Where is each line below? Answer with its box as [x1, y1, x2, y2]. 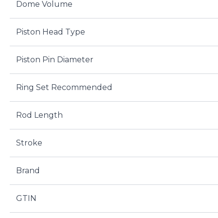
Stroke [16, 138, 42, 148]
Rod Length [16, 110, 63, 120]
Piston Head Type [16, 27, 85, 37]
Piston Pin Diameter [16, 55, 93, 65]
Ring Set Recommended [16, 83, 112, 92]
